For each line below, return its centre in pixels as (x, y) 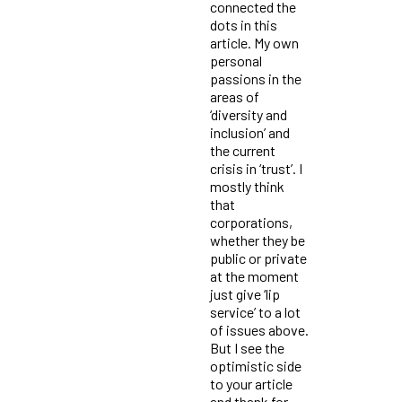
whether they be (258, 240)
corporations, (251, 222)
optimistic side (256, 365)
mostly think (247, 186)
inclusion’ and (250, 132)
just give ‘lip (245, 293)
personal (236, 60)
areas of (235, 96)
